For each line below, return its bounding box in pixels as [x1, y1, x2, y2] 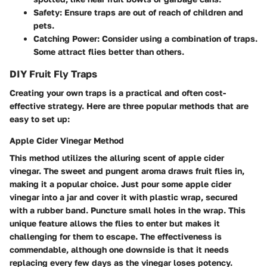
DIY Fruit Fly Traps [10, 67, 97, 80]
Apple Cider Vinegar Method [10, 135, 124, 145]
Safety [33, 7, 60, 17]
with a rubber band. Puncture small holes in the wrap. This [10, 204, 246, 215]
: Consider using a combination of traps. [97, 33, 257, 44]
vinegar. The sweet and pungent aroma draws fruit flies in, [10, 165, 244, 176]
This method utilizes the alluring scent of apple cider [10, 152, 224, 163]
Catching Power [33, 33, 97, 44]
